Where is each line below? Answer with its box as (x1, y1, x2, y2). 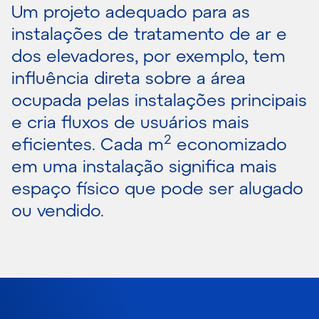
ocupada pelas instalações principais (11, 89, 307, 110)
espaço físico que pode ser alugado (11, 177, 303, 198)
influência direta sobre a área (11, 67, 246, 88)
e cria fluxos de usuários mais (11, 111, 249, 132)
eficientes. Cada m (11, 133, 164, 154)
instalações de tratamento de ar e (11, 23, 287, 43)
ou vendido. (11, 199, 104, 220)
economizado (172, 133, 287, 154)
